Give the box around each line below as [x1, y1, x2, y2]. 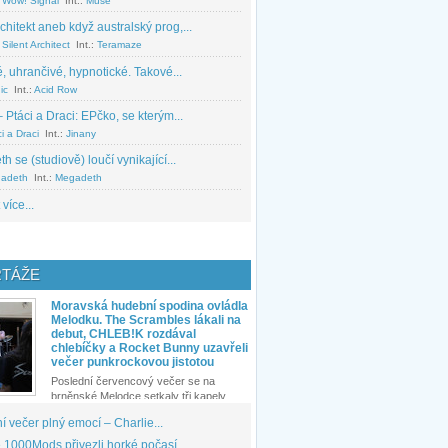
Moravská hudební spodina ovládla [51, 299, 248, 314]
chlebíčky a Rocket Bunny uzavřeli [51, 341, 248, 356]
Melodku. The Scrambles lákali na [51, 313, 241, 328]
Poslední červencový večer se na [51, 375, 215, 388]
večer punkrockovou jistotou [51, 355, 214, 370]
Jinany [66, 127, 96, 139]
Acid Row [34, 83, 77, 95]
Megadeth [55, 172, 102, 184]
